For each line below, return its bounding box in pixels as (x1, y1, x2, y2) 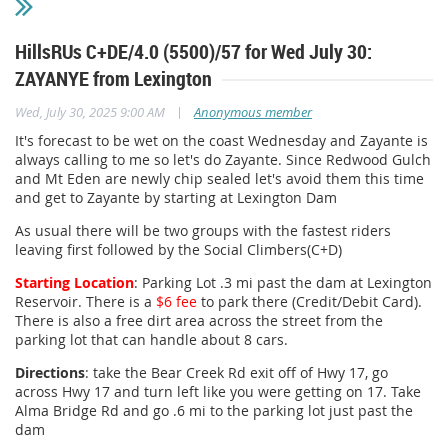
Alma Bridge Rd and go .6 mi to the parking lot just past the (15, 401, 413, 421)
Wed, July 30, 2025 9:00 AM (15, 103, 165, 122)
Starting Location (15, 273, 134, 293)
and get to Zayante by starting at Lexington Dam (15, 188, 337, 208)
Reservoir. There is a (15, 292, 156, 312)
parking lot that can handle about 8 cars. (15, 330, 288, 350)
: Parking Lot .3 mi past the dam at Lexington (134, 273, 432, 293)
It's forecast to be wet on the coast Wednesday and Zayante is (15, 131, 428, 151)
